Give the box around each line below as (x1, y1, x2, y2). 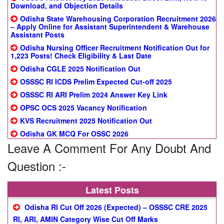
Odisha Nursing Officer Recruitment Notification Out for (20, 42, 209, 52)
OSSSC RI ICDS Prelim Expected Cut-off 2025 (20, 76, 172, 86)
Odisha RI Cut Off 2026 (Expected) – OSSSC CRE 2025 (24, 202, 207, 212)
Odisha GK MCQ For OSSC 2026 (20, 128, 128, 138)
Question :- (7, 157, 66, 174)
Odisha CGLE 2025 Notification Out (20, 63, 140, 73)
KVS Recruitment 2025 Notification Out (20, 115, 152, 125)
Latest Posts (85, 183, 139, 196)
